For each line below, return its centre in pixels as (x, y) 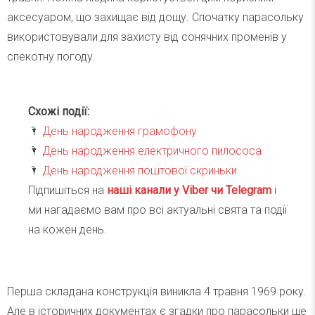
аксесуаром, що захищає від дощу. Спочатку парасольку (155, 18)
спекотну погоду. (51, 57)
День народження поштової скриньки (140, 171)
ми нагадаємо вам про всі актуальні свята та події (157, 210)
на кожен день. (67, 230)
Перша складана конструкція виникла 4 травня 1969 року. (157, 292)
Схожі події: (59, 112)
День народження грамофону (120, 131)
